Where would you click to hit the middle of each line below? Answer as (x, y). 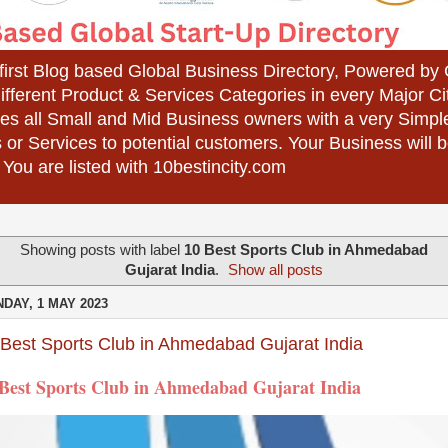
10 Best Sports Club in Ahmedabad (306, 249)
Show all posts (276, 269)
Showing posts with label (102, 249)
